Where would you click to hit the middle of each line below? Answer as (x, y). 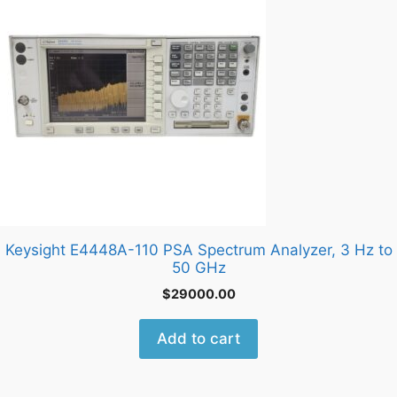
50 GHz (198, 267)
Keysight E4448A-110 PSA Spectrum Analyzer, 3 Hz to (198, 249)
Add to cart (198, 338)
